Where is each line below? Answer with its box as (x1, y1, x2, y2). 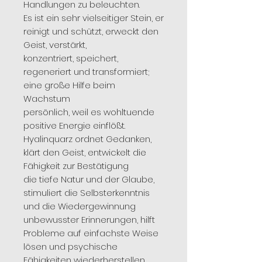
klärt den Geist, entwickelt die (23, 146, 146, 158)
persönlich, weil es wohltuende (23, 105, 154, 118)
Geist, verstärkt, (23, 38, 87, 51)
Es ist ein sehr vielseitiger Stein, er (23, 11, 164, 24)
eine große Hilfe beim (23, 78, 115, 91)
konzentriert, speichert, (23, 51, 118, 64)
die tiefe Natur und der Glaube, (23, 173, 154, 185)
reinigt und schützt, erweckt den (23, 25, 158, 37)
